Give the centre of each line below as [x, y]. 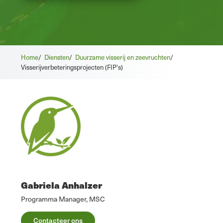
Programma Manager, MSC [63, 199]
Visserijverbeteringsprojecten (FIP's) [72, 67]
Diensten [57, 57]
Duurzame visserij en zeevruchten [123, 57]
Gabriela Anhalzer [61, 185]
